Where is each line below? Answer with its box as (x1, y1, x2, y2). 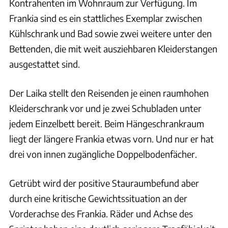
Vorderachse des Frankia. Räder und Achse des (9, 208, 193, 220)
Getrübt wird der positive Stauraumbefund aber (9, 177, 199, 189)
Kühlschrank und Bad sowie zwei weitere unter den (9, 27, 212, 40)
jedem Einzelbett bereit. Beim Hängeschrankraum (9, 118, 204, 130)
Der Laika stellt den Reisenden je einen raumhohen (9, 87, 209, 99)
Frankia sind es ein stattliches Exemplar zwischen (9, 12, 202, 24)
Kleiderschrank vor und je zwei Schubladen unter (9, 102, 202, 115)
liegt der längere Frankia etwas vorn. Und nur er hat (9, 133, 214, 145)
